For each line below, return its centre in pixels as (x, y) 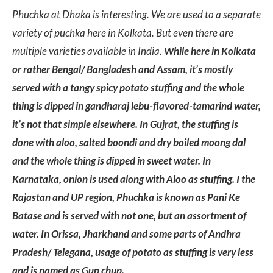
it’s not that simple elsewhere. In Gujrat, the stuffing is (125, 124)
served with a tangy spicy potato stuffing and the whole (128, 88)
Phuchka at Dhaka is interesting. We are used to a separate (136, 15)
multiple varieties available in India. (88, 51)
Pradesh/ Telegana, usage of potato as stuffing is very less (133, 252)
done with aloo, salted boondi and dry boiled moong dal (129, 143)
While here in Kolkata (210, 51)
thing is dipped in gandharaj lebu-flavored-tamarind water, (136, 106)
